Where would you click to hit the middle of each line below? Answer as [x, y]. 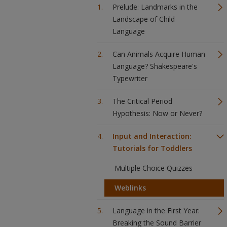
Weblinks [130, 188]
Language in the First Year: [156, 211]
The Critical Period [142, 101]
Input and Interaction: [152, 136]
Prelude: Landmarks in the [155, 7]
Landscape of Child [144, 19]
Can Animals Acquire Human [159, 54]
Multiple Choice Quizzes [154, 168]
